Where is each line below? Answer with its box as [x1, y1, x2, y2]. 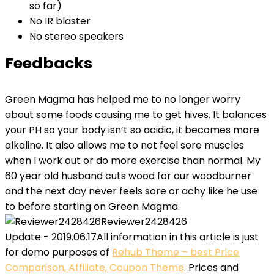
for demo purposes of [5, 245, 112, 259]
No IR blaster [29, 14, 91, 28]
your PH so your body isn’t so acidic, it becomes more [5, 123, 259, 137]
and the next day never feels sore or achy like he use [5, 184, 257, 198]
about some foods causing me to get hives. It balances [5, 108, 267, 122]
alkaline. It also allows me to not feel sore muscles [5, 138, 244, 152]
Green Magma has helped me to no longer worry [5, 92, 240, 106]
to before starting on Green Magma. [5, 199, 180, 213]
